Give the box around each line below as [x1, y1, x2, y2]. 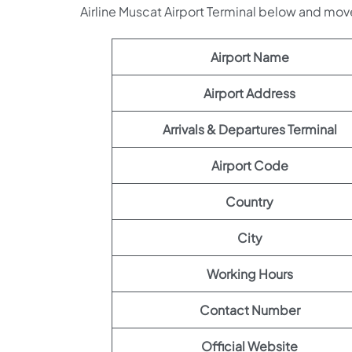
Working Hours [206, 265, 293, 282]
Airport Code [211, 156, 288, 174]
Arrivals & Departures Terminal [162, 120, 337, 137]
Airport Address [203, 84, 295, 101]
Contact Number [199, 301, 300, 318]
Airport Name [210, 48, 289, 65]
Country [225, 192, 273, 210]
